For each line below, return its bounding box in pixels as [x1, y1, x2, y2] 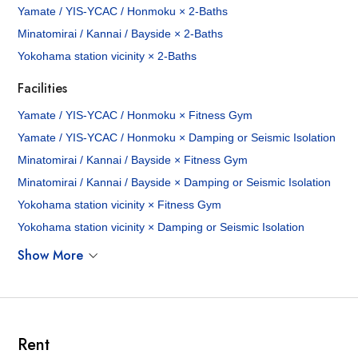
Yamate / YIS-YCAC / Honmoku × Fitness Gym [18, 109, 253, 122]
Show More [18, 246, 84, 265]
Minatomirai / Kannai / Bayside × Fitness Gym [18, 153, 249, 167]
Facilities [18, 79, 68, 98]
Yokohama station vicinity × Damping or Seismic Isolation [18, 221, 305, 234]
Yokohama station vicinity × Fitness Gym [18, 198, 222, 212]
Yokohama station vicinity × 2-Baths [18, 50, 197, 63]
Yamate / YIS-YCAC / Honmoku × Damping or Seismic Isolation [18, 131, 336, 145]
